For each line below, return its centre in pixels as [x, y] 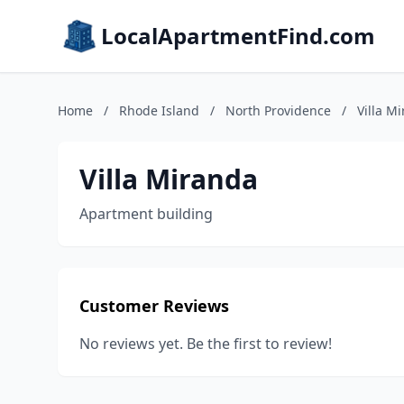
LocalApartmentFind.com [238, 36]
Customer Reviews [154, 306]
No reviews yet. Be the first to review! [206, 344]
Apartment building [146, 214]
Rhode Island [159, 110]
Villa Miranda [169, 179]
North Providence [278, 110]
